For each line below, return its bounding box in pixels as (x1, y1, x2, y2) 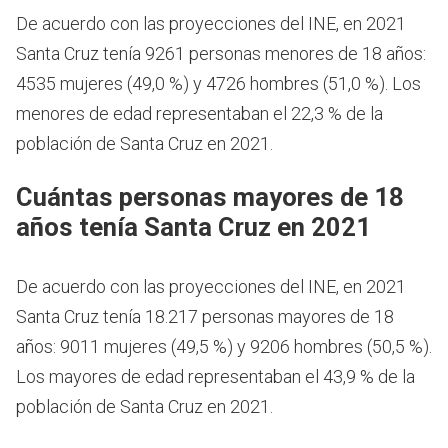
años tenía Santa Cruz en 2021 (16, 211, 371, 242)
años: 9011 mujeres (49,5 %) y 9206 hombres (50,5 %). (16, 335, 432, 357)
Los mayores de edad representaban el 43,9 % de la (16, 365, 415, 387)
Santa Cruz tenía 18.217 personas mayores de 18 (16, 305, 394, 327)
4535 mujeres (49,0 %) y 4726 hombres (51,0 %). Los (16, 73, 421, 95)
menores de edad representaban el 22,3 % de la (16, 103, 383, 125)
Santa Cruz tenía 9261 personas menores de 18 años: (16, 43, 426, 65)
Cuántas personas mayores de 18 (16, 181, 404, 212)
